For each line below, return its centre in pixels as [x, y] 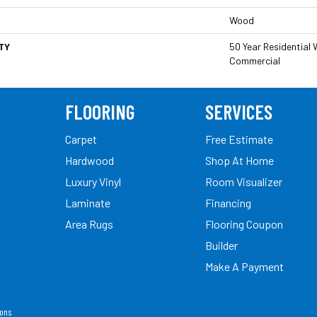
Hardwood [90, 160]
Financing [228, 202]
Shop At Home [240, 160]
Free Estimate [239, 139]
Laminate [88, 202]
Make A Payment [244, 266]
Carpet [81, 139]
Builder [221, 245]
